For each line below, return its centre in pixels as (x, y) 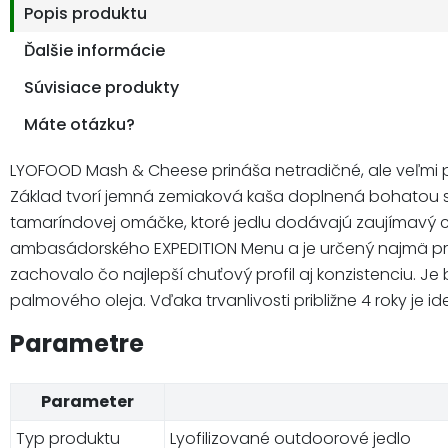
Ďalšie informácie (94, 50)
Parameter (87, 401)
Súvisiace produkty (101, 87)
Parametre (77, 343)
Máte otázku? (79, 124)
